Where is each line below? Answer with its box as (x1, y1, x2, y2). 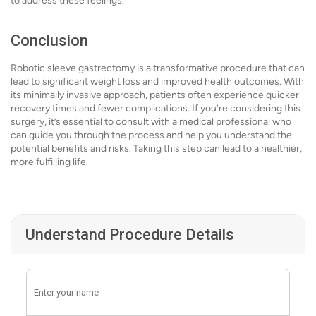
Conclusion (11, 32, 88, 49)
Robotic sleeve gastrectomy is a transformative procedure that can (11, 62, 305, 74)
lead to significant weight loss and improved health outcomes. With (11, 75, 304, 87)
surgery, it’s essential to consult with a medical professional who (11, 116, 291, 128)
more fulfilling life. (11, 156, 88, 168)
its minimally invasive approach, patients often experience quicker (11, 89, 299, 101)
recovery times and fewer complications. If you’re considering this (11, 102, 300, 114)
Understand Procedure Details (25, 226, 234, 243)
